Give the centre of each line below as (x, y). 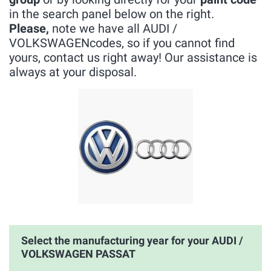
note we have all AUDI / (113, 28)
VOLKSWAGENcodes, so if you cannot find (122, 43)
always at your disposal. (73, 72)
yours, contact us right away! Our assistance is (133, 57)
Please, (29, 28)
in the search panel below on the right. (112, 14)
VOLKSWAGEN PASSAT (78, 254)
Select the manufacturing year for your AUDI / (132, 240)
